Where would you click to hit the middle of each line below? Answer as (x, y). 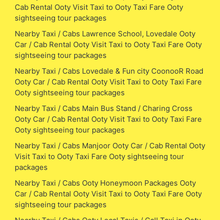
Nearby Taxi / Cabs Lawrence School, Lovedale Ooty (105, 33)
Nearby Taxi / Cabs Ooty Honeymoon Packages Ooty (105, 183)
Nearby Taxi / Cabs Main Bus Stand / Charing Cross (104, 108)
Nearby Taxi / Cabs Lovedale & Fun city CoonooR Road (109, 71)
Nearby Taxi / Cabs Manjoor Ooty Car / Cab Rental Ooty (110, 145)
